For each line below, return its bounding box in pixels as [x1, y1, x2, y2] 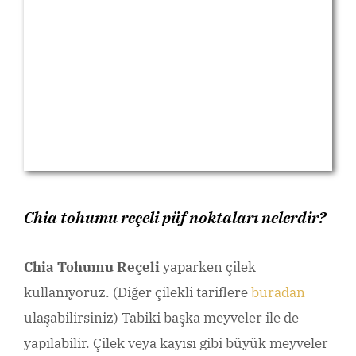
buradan [251, 284, 305, 302]
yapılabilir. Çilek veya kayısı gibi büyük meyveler [24, 335, 328, 353]
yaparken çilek [160, 258, 256, 277]
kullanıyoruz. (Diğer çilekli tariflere [24, 284, 251, 302]
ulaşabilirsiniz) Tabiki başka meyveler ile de [24, 309, 299, 327]
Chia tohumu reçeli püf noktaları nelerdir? [24, 207, 326, 229]
